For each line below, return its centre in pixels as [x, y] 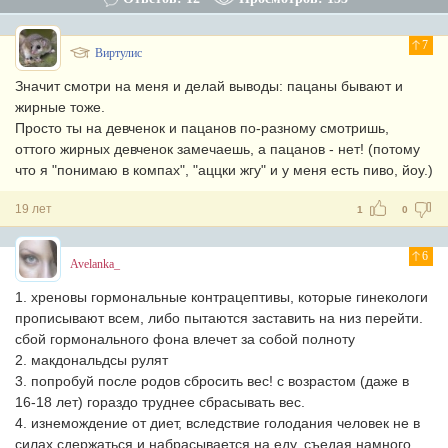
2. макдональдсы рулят [91, 360]
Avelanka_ [95, 264]
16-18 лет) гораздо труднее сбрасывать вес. [160, 402]
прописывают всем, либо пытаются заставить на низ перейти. [219, 318]
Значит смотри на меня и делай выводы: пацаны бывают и [209, 86]
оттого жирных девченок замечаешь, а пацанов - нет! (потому [217, 149]
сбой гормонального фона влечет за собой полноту [185, 339]
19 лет [33, 209]
